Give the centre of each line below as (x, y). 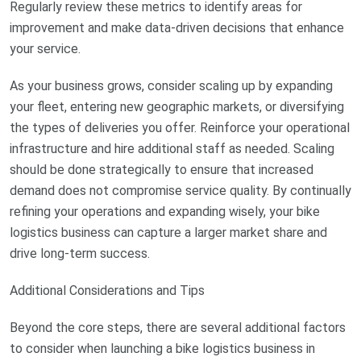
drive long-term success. (80, 254)
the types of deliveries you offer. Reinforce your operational (180, 128)
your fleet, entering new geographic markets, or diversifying (177, 107)
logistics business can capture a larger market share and (168, 233)
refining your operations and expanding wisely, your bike (165, 212)
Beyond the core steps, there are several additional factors (178, 328)
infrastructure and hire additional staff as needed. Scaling (172, 149)
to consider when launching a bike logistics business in (162, 349)
